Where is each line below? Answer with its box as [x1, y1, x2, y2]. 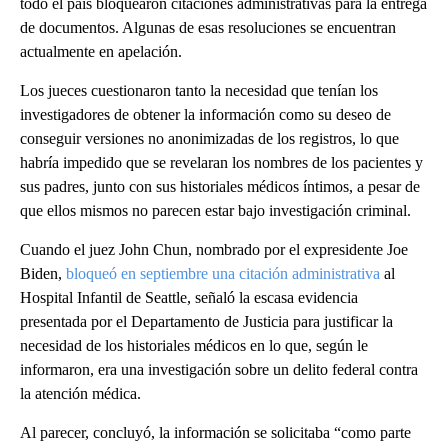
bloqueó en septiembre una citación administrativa [66, 264, 380, 282]
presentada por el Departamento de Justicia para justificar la [20, 312, 393, 330]
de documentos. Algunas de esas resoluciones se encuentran [20, 18, 396, 36]
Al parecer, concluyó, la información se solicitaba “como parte [20, 423, 411, 441]
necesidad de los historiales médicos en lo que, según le [20, 336, 368, 354]
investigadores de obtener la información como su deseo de [20, 105, 391, 123]
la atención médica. [20, 384, 141, 402]
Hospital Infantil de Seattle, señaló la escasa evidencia [20, 288, 358, 306]
